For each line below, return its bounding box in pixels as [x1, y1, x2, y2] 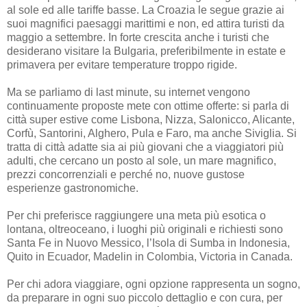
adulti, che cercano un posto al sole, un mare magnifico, [7, 154, 276, 167]
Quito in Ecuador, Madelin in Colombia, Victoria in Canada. [7, 250, 293, 262]
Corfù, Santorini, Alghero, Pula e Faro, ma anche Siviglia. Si [7, 127, 297, 139]
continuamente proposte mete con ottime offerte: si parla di [7, 99, 289, 112]
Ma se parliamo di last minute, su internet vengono [7, 86, 250, 98]
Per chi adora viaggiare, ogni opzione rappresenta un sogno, [7, 278, 300, 290]
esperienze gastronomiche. [7, 182, 138, 194]
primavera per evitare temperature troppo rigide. [7, 58, 237, 71]
